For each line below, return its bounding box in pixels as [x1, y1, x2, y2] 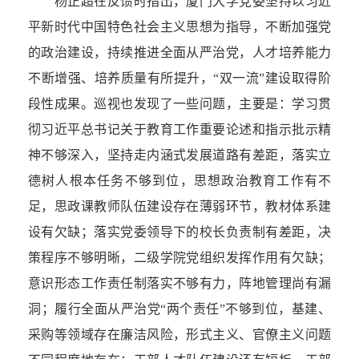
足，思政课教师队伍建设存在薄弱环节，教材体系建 [28, 200, 331, 214]
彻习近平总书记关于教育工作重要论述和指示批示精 [28, 123, 331, 137]
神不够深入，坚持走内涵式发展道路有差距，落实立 [28, 148, 331, 163]
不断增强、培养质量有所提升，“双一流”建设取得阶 [28, 71, 331, 86]
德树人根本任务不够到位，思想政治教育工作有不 [28, 174, 331, 188]
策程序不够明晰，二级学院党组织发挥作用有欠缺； [28, 251, 331, 265]
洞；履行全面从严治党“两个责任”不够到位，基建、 [28, 302, 331, 317]
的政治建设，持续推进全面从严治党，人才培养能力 [28, 46, 331, 60]
